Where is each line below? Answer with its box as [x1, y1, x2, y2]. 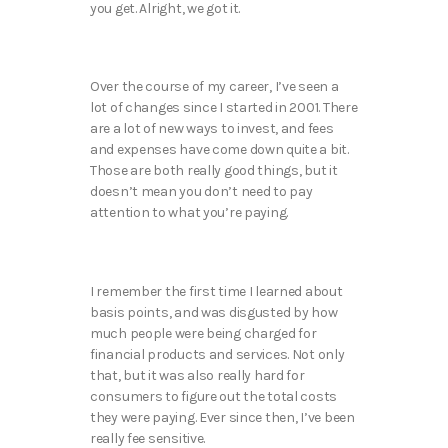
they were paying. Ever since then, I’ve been [90, 408, 355, 426]
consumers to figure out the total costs [90, 387, 338, 405]
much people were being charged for [90, 324, 317, 342]
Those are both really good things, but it [90, 162, 338, 180]
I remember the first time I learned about [90, 282, 343, 300]
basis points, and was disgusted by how [90, 303, 338, 321]
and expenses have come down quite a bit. [90, 141, 349, 159]
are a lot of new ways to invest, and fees [90, 120, 334, 138]
